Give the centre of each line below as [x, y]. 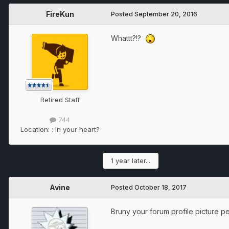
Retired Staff [60, 99]
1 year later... [131, 160]
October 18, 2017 [161, 187]
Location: [36, 129]
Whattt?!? [128, 38]
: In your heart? [75, 129]
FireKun [60, 14]
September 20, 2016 [166, 14]
